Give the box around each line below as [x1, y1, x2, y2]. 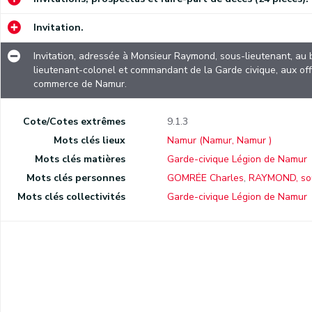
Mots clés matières [34, 153, 125, 166]
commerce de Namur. [33, 77, 127, 91]
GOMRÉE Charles [166, 171, 244, 185]
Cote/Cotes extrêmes [22, 115, 125, 129]
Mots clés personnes [26, 171, 125, 185]
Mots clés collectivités [17, 190, 125, 204]
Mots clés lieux [53, 134, 125, 148]
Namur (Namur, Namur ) [166, 134, 272, 148]
